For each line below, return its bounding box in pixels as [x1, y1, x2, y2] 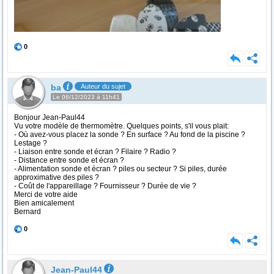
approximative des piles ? [14, 173, 99, 182]
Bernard [14, 207, 41, 216]
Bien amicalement [14, 199, 74, 207]
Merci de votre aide [14, 190, 78, 199]
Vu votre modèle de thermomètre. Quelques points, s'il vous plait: [14, 122, 229, 130]
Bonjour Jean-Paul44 [14, 113, 85, 122]
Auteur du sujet [81, 83, 125, 90]
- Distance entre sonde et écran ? [14, 156, 124, 165]
